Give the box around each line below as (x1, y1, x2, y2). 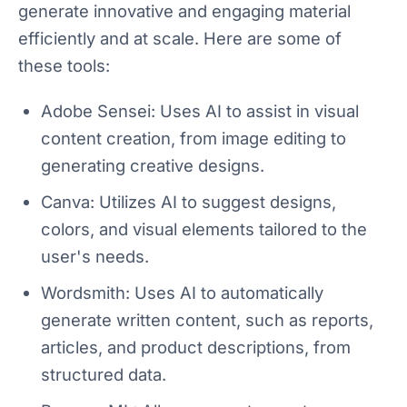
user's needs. (41, 246, 149, 267)
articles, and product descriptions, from (41, 337, 351, 358)
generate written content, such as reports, (41, 310, 373, 331)
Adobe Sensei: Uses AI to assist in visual (41, 101, 359, 122)
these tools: (18, 55, 110, 76)
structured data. (41, 364, 166, 385)
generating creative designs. (41, 155, 264, 176)
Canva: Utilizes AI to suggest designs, (41, 192, 336, 213)
